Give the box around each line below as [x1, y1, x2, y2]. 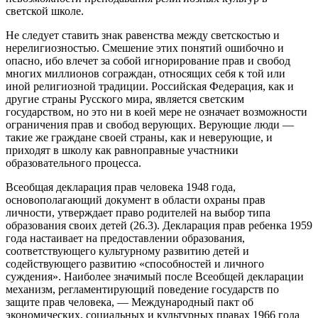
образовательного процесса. [6, 156, 141, 169]
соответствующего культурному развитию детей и [6, 244, 249, 257]
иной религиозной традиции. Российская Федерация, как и [6, 79, 294, 92]
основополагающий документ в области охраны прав [6, 193, 265, 206]
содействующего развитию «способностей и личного [6, 257, 264, 270]
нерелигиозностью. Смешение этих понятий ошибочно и [6, 41, 284, 54]
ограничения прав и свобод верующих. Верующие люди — [6, 118, 294, 131]
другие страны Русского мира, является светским [6, 92, 244, 105]
